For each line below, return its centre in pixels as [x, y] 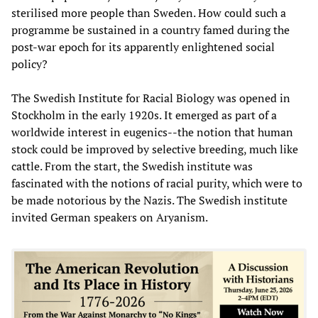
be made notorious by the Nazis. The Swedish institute [149, 200]
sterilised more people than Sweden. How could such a [149, 12]
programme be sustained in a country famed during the [150, 29]
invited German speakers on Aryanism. [110, 217]
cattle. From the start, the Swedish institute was [132, 166]
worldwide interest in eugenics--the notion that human [152, 132]
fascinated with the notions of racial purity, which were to [157, 183]
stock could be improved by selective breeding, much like [155, 149]
